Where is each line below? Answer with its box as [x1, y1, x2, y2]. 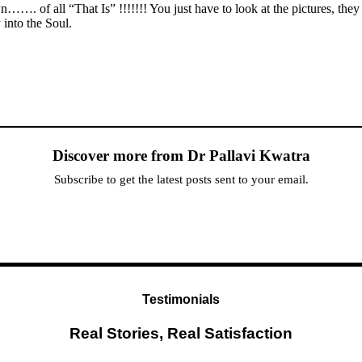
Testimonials [142, 293, 220, 307]
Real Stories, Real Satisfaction [69, 324, 293, 342]
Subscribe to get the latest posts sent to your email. [53, 173, 309, 186]
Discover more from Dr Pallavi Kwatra [52, 147, 310, 164]
